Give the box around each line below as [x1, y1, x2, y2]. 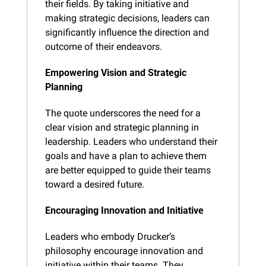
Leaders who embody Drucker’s [45, 230, 175, 242]
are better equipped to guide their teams [45, 164, 211, 176]
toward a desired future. [45, 178, 144, 190]
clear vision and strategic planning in [45, 121, 199, 133]
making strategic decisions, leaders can [45, 12, 210, 24]
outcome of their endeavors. [45, 40, 162, 52]
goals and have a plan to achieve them [45, 150, 207, 161]
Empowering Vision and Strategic [45, 66, 186, 78]
